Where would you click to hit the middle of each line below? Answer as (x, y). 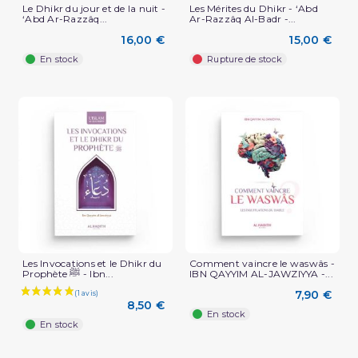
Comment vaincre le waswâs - (262, 263)
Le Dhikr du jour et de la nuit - (94, 8)
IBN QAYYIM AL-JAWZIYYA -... (261, 273)
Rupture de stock (245, 59)
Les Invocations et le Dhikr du (92, 263)
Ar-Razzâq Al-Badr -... (243, 18)
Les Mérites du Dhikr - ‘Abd (254, 8)
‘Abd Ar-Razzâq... (65, 18)
